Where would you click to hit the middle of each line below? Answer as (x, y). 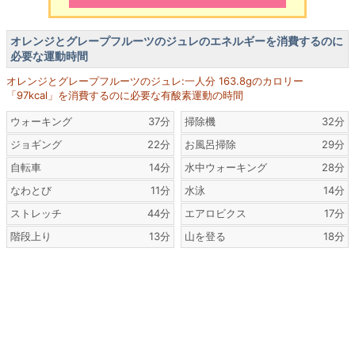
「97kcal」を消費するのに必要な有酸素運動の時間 (125, 95)
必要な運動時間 (49, 56)
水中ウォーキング (226, 167)
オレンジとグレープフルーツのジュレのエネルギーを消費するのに (177, 41)
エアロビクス (216, 213)
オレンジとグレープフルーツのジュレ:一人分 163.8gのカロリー (155, 81)
